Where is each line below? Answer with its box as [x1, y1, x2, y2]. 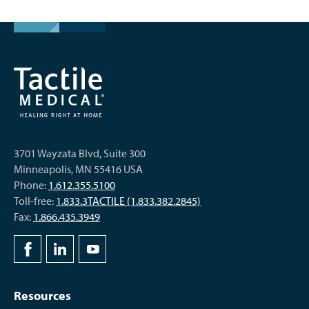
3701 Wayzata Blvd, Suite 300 [14, 146, 146, 160]
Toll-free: [14, 193, 56, 208]
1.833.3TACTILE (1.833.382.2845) [56, 193, 201, 208]
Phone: [14, 177, 48, 192]
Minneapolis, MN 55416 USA [14, 161, 143, 176]
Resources [14, 287, 71, 303]
